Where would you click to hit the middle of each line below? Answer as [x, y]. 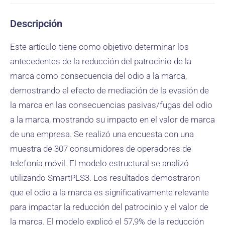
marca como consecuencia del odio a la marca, [98, 76]
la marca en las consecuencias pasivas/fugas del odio [111, 105]
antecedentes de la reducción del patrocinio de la [101, 61]
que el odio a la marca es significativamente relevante [109, 192]
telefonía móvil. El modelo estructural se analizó [99, 163]
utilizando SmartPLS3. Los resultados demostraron [105, 178]
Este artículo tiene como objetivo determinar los [99, 47]
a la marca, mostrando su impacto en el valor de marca [113, 120]
